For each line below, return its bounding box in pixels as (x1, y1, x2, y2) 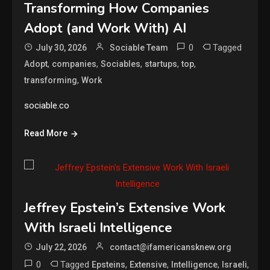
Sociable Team (110, 42, 169, 52)
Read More (24, 128, 68, 138)
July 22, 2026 (36, 242, 87, 252)
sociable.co (24, 99, 70, 111)
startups (145, 58, 178, 69)
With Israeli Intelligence (24, 218, 173, 237)
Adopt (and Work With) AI (24, 19, 187, 37)
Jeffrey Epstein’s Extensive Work (24, 198, 226, 217)
